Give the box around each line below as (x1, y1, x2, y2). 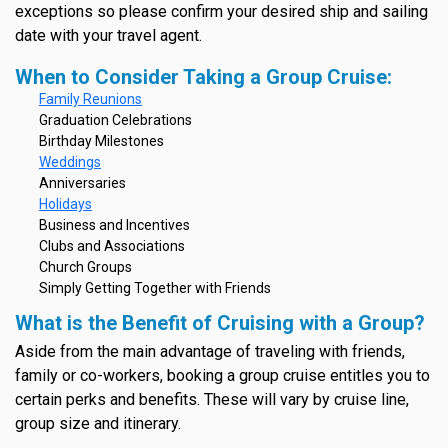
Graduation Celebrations (39, 112, 192, 129)
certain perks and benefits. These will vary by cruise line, (15, 390, 409, 410)
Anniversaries (39, 175, 126, 192)
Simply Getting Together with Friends (39, 280, 271, 297)
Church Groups (39, 259, 132, 276)
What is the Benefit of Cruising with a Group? (15, 311, 425, 336)
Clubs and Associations (39, 238, 185, 255)
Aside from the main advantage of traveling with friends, (15, 342, 405, 362)
